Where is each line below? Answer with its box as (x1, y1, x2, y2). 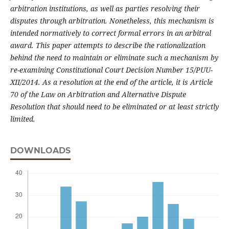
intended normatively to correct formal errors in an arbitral (10, 28, 211, 38)
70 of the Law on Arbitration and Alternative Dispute (10, 89, 186, 100)
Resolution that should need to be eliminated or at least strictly (10, 102, 219, 112)
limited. (10, 114, 35, 124)
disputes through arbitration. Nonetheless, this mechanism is (10, 16, 214, 26)
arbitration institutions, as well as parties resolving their (10, 4, 200, 14)
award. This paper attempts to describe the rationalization (10, 40, 205, 51)
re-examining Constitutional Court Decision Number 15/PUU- (10, 65, 213, 75)
